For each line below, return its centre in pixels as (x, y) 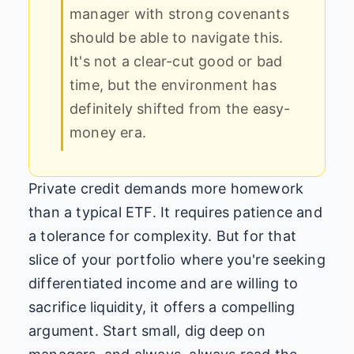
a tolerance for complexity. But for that (163, 235)
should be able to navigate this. (177, 37)
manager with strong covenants (179, 13)
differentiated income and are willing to (164, 283)
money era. (108, 132)
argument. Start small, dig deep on (147, 330)
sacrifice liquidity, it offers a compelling (162, 307)
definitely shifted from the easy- (180, 108)
